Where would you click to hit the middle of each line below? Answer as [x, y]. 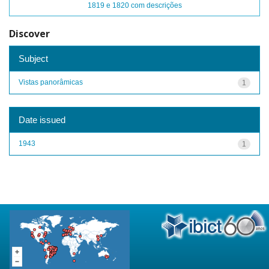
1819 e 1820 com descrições [135, 5]
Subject [33, 58]
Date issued [42, 119]
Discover [29, 34]
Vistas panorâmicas [51, 82]
